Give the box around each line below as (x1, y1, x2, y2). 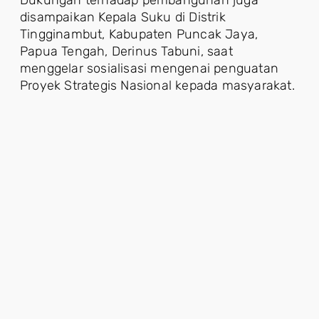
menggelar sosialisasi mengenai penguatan (20, 60, 279, 76)
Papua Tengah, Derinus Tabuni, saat (20, 43, 233, 59)
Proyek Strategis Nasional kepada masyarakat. (20, 77, 295, 93)
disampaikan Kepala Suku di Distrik (20, 9, 226, 25)
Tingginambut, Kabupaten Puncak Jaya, (20, 26, 258, 42)
